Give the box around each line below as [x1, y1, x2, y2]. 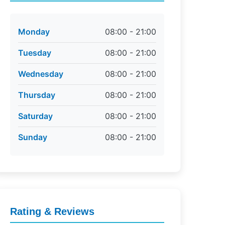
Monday [18, 27, 50, 37]
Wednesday [18, 69, 63, 79]
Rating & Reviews [10, 206, 94, 217]
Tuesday [18, 48, 51, 58]
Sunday [18, 132, 47, 142]
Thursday [18, 90, 55, 100]
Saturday [18, 111, 53, 121]
